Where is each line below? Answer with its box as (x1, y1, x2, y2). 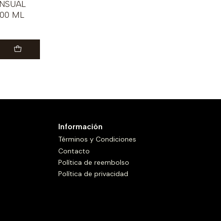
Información (58, 121, 103, 131)
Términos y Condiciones (58, 135, 136, 144)
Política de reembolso (58, 157, 129, 167)
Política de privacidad (58, 169, 128, 179)
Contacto (58, 146, 90, 155)
